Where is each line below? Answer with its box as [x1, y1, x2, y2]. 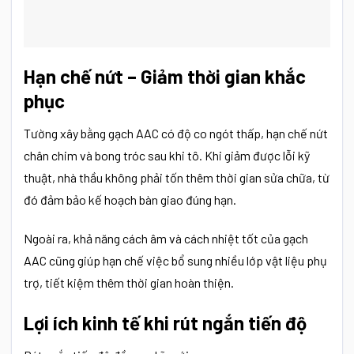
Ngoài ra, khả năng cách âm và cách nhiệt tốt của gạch [24, 230, 308, 246]
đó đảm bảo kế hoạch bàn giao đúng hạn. [24, 192, 236, 208]
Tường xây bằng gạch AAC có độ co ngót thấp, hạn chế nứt [24, 126, 328, 141]
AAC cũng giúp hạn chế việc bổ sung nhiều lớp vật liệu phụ [24, 252, 327, 268]
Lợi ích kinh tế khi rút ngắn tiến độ [24, 311, 307, 334]
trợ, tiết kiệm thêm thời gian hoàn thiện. [24, 274, 234, 290]
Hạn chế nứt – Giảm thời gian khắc [24, 65, 306, 88]
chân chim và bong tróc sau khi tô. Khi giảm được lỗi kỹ [24, 148, 310, 164]
